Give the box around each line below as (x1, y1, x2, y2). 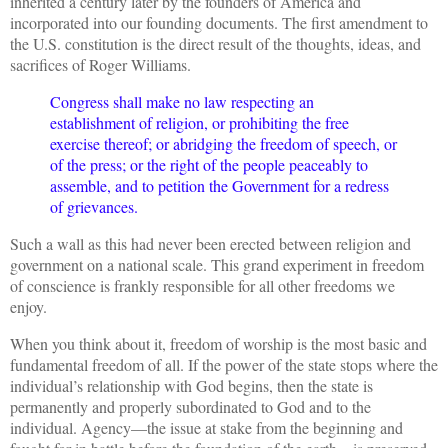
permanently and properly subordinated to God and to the (10, 395, 371, 417)
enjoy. (10, 295, 52, 317)
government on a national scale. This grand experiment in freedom (10, 253, 424, 275)
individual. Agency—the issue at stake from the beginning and (10, 416, 403, 438)
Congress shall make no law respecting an (50, 91, 314, 113)
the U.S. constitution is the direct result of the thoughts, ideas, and (10, 33, 421, 55)
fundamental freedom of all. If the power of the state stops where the (10, 353, 438, 375)
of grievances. (50, 196, 138, 218)
